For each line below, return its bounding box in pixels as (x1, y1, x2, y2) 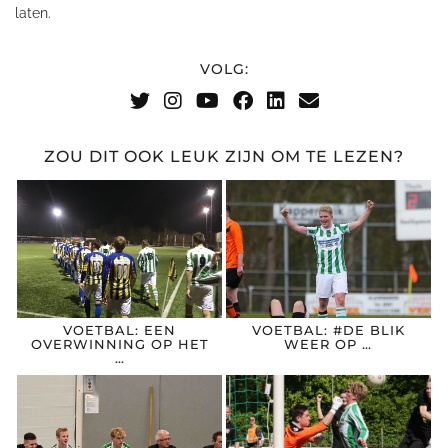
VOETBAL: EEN (63, 322, 176, 339)
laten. (15, 5, 51, 21)
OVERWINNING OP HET (30, 336, 209, 353)
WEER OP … (284, 336, 373, 353)
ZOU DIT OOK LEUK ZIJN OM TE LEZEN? (44, 146, 404, 166)
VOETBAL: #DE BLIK (251, 322, 405, 339)
